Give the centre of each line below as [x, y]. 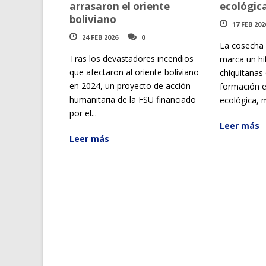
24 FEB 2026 [100, 37]
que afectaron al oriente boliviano [134, 72]
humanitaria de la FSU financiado [133, 99]
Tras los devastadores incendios [132, 58]
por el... [83, 113]
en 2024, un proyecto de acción [130, 85]
